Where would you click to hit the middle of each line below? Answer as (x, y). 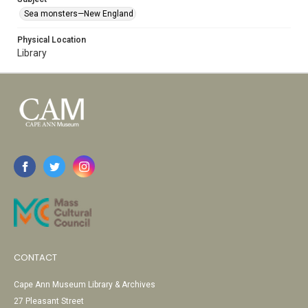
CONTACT (35, 257)
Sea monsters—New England (79, 14)
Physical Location (52, 40)
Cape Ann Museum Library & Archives (85, 285)
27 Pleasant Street (49, 301)
